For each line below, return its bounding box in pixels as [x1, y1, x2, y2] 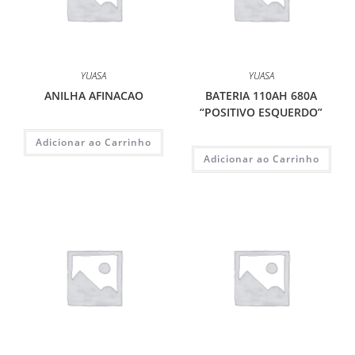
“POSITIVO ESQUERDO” [200, 104, 323, 120]
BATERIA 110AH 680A [205, 87, 318, 103]
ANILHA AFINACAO [44, 87, 143, 103]
